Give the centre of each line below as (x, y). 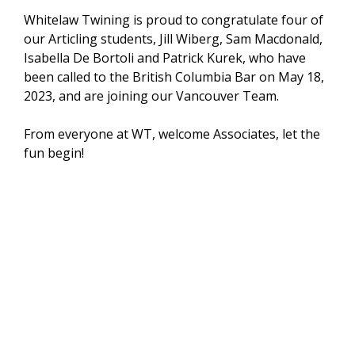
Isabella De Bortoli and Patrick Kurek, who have (165, 58)
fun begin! (54, 153)
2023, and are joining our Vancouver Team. (151, 96)
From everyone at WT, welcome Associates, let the (172, 134)
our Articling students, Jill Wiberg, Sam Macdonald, (173, 39)
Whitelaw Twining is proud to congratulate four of (174, 20)
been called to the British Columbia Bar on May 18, (174, 77)
